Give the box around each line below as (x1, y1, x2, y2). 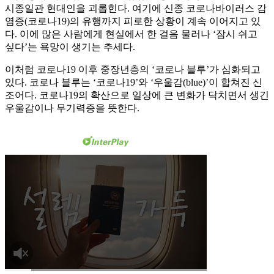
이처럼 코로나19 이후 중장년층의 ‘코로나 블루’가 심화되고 (5, 64, 261, 75)
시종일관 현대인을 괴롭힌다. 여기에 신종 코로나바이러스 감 (5, 3, 267, 14)
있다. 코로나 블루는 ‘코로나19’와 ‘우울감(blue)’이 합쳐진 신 (5, 77, 262, 88)
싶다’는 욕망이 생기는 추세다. (5, 42, 135, 53)
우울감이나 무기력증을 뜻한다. (5, 103, 139, 114)
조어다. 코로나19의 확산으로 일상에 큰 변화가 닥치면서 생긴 (5, 90, 269, 101)
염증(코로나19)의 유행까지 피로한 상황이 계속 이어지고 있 (5, 16, 261, 27)
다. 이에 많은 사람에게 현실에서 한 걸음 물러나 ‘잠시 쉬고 (5, 29, 257, 40)
